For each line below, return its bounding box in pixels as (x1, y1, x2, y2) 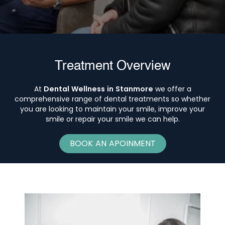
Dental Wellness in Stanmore (43, 84, 153, 94)
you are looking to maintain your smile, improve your (20, 104, 205, 114)
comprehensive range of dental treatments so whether (15, 94, 210, 104)
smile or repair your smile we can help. (45, 114, 180, 124)
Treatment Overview (54, 60, 171, 73)
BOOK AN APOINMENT (69, 138, 156, 149)
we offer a (153, 84, 191, 94)
